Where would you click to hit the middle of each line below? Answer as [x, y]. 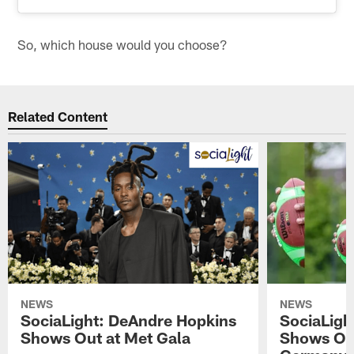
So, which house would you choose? [123, 44]
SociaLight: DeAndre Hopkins [129, 320]
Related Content [58, 117]
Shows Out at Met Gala [106, 337]
